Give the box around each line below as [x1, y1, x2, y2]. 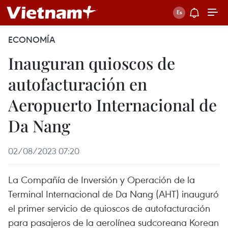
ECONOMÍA [8, 34, 55, 45]
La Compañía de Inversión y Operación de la [8, 173, 195, 186]
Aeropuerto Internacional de [8, 94, 217, 116]
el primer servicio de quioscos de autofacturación [8, 202, 210, 214]
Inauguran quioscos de [8, 52, 175, 74]
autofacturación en [8, 73, 147, 95]
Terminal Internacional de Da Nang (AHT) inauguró [8, 187, 219, 200]
